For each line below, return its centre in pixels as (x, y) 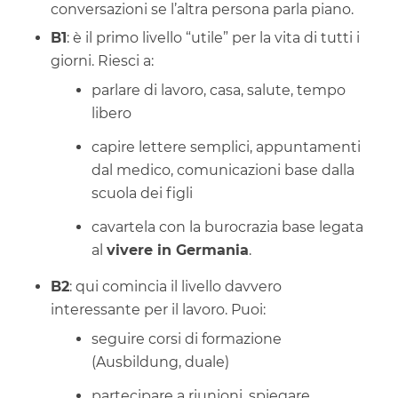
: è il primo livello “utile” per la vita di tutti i (213, 37)
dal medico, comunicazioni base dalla (223, 170)
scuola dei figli (142, 193)
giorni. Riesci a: (102, 60)
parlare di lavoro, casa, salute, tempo (218, 90)
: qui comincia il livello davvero (175, 286)
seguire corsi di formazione (186, 338)
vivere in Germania (177, 250)
